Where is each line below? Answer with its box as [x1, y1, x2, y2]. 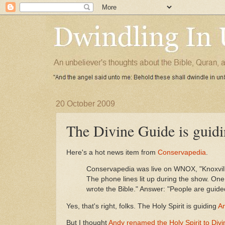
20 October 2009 [56, 99, 115, 108]
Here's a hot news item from [66, 148, 158, 156]
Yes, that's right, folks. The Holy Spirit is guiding [66, 202, 218, 210]
